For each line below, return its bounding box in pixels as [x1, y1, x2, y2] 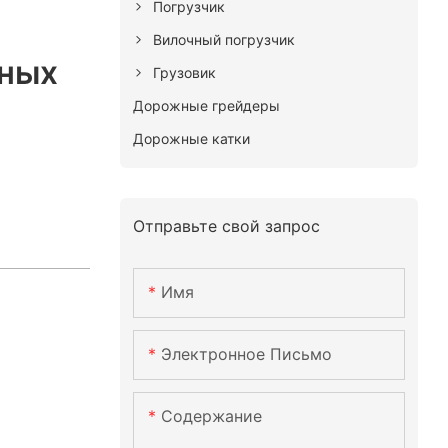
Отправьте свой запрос [132, 215, 320, 236]
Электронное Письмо [160, 344, 332, 365]
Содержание [160, 406, 262, 427]
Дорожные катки [132, 129, 250, 147]
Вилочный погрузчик [152, 30, 295, 48]
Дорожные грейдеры [132, 96, 280, 114]
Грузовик [152, 63, 216, 81]
